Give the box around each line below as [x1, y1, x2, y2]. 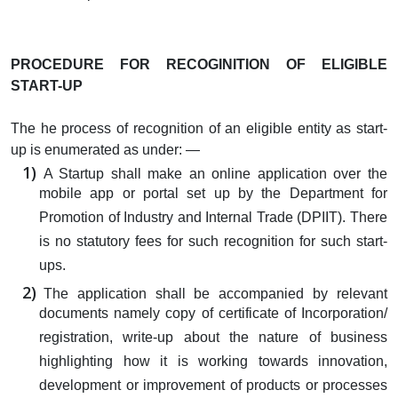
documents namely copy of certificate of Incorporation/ [39, 305, 387, 327]
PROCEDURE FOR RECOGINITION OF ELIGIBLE [11, 56, 387, 72]
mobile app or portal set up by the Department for [39, 185, 387, 207]
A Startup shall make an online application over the [43, 165, 387, 181]
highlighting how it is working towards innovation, [39, 353, 387, 375]
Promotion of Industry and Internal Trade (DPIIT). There [39, 209, 387, 231]
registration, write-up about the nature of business [39, 329, 387, 351]
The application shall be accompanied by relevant [43, 285, 387, 301]
